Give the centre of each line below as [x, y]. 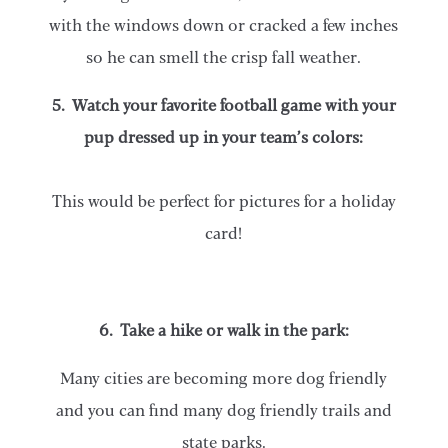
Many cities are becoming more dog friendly [224, 378]
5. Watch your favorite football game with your [223, 105]
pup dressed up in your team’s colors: [224, 137]
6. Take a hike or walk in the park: [223, 330]
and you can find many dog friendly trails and [223, 410]
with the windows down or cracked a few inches [224, 25]
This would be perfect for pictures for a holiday [223, 201]
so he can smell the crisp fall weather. [224, 57]
